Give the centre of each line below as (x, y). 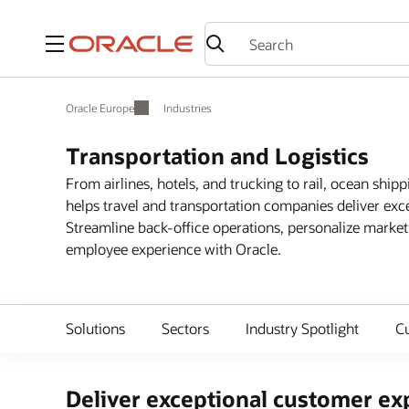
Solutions (95, 328)
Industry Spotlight (302, 328)
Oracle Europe (100, 108)
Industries (188, 108)
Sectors (185, 328)
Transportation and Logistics (217, 156)
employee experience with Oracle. (173, 249)
